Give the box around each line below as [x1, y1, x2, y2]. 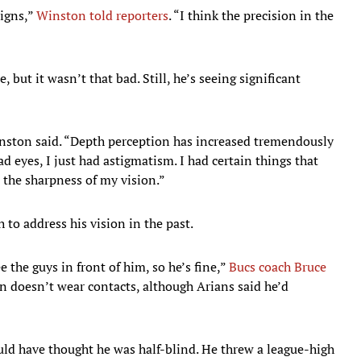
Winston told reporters [36, 6, 168, 24]
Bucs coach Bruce [229, 257, 326, 276]
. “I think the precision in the [168, 6, 334, 24]
